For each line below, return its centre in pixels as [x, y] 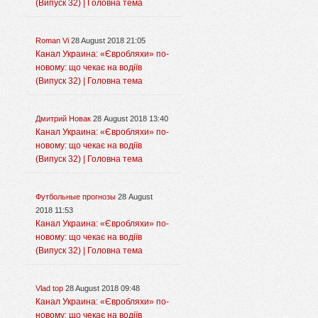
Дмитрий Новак [63, 119]
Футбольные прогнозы [76, 197]
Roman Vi [52, 41]
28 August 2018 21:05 [108, 41]
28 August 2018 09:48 [103, 289]
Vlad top [49, 289]
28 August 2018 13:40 [131, 119]
